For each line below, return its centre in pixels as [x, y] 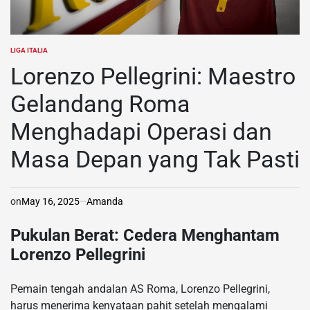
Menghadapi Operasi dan [141, 131]
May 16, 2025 [51, 201]
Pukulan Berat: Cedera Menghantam [145, 235]
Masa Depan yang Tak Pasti [155, 159]
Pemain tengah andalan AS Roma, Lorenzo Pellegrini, [140, 289]
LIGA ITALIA [29, 50]
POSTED [23, 54]
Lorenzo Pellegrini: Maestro [153, 76]
